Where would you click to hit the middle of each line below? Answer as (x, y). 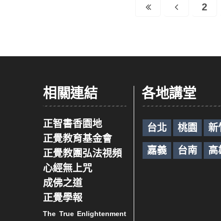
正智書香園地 (73, 124)
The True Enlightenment (85, 213)
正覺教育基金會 (77, 138)
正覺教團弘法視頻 (82, 153)
